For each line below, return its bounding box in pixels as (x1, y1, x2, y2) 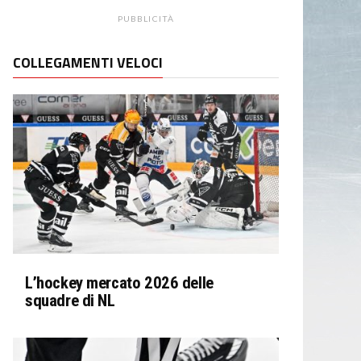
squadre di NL (25, 291, 115, 310)
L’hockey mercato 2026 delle (25, 273, 214, 293)
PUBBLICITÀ (118, 14, 174, 23)
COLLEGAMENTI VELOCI (13, 52, 163, 73)
